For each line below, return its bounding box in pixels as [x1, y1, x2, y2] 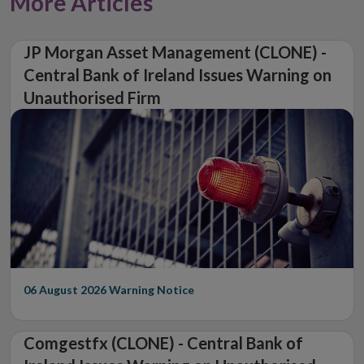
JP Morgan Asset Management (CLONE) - [24, 42, 327, 63]
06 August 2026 [24, 282, 106, 297]
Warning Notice [109, 282, 194, 297]
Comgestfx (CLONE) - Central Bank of [24, 332, 303, 353]
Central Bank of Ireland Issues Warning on [24, 65, 331, 85]
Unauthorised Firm [24, 88, 161, 108]
